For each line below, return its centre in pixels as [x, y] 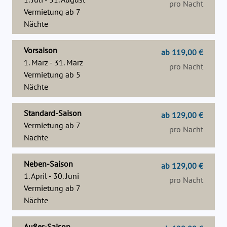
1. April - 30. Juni [51, 176]
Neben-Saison [48, 164]
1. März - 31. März [53, 63]
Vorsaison [41, 50]
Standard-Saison [53, 113]
